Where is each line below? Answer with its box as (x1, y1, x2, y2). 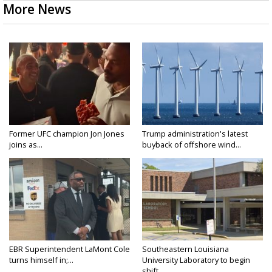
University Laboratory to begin (142, 254, 250, 265)
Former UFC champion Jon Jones (9, 127, 124, 139)
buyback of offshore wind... (142, 138, 241, 150)
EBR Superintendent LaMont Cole (9, 243, 130, 254)
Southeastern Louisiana (142, 243, 229, 254)
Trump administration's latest (142, 127, 248, 139)
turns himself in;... (9, 254, 73, 265)
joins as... (9, 138, 42, 150)
